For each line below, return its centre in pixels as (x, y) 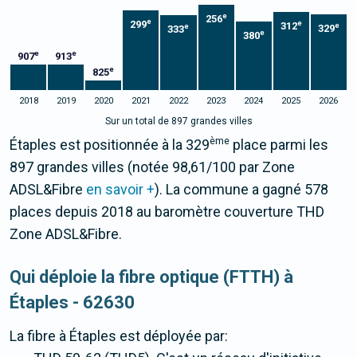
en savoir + (120, 190)
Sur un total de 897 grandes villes (178, 122)
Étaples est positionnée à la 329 (110, 145)
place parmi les (279, 145)
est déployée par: (172, 336)
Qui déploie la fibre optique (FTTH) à (151, 277)
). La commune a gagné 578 (241, 190)
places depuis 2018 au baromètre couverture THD (167, 212)
